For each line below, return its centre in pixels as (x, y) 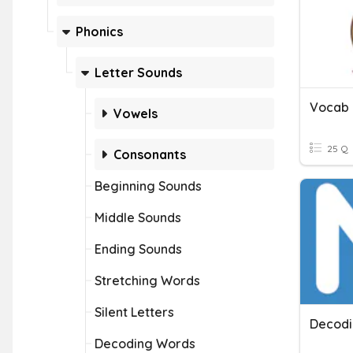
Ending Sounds (138, 249)
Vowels (136, 113)
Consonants (150, 154)
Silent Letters (134, 312)
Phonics (99, 32)
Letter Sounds (138, 72)
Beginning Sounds (148, 186)
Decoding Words (145, 344)
